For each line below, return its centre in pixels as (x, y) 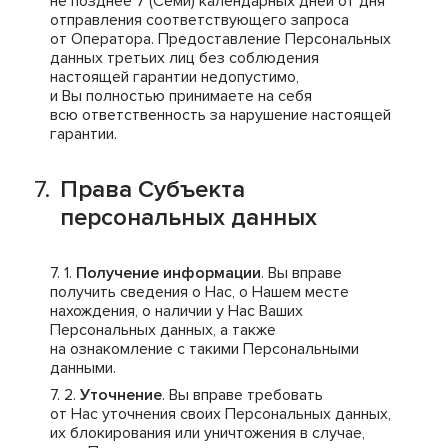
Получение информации (168, 273)
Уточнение (121, 395)
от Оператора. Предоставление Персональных (220, 39)
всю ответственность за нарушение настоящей (220, 115)
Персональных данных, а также (163, 330)
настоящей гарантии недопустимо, (174, 77)
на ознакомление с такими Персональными (204, 349)
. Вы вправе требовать (242, 395)
